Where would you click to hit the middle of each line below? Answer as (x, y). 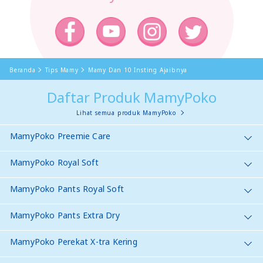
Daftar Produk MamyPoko (131, 97)
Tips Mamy (62, 70)
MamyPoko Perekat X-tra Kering (74, 241)
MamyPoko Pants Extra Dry (65, 215)
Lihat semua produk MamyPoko (126, 112)
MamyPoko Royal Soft (54, 162)
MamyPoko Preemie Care (60, 136)
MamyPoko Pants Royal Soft (67, 188)
